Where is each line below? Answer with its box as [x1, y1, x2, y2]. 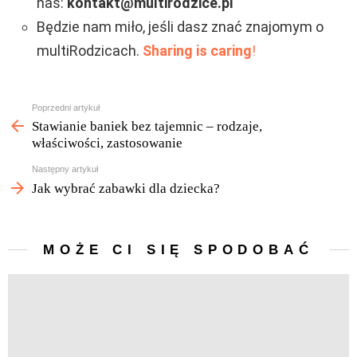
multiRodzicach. [37, 41, 143, 59]
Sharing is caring [143, 41, 252, 59]
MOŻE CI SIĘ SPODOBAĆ [43, 241, 314, 257]
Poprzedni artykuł [32, 102, 100, 112]
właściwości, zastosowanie [32, 135, 182, 151]
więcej [8, 118, 39, 131]
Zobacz [8, 102, 45, 116]
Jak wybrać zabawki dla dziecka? [32, 180, 220, 196]
